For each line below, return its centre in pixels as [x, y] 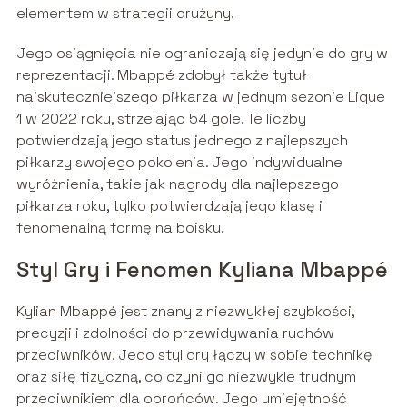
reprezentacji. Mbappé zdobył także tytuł [161, 75]
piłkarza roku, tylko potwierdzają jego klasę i [169, 206]
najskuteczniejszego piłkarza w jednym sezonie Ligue [200, 97]
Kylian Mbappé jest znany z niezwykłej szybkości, [185, 312]
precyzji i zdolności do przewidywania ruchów [175, 333]
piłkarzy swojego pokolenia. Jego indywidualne [179, 163]
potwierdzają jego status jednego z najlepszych [182, 141]
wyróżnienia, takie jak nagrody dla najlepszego [177, 184]
